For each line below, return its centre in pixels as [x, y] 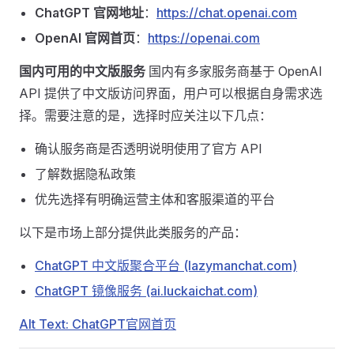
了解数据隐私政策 [85, 174]
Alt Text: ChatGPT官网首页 [98, 324]
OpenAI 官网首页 [85, 38]
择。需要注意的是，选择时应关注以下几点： [145, 115]
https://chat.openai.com [227, 13]
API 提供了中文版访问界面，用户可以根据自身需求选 [171, 93]
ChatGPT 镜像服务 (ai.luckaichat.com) [146, 291]
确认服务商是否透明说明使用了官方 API [149, 149]
